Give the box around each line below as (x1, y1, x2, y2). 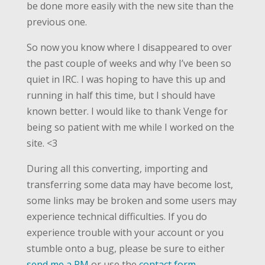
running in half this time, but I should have (26, 89, 215, 102)
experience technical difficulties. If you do (26, 210, 207, 223)
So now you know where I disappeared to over (26, 41, 232, 54)
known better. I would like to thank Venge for (26, 105, 228, 118)
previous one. (26, 15, 87, 28)
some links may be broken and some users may (26, 194, 237, 207)
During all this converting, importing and (26, 162, 208, 175)
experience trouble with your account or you (26, 226, 224, 239)
